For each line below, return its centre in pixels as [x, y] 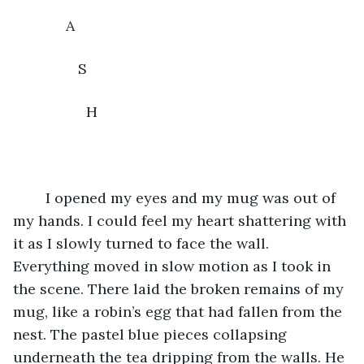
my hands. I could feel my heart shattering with [182, 220]
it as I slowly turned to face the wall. [143, 243]
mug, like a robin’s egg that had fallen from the [180, 311]
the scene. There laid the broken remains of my [180, 288]
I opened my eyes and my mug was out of [37, 197]
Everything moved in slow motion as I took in [174, 266]
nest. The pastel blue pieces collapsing [152, 334]
